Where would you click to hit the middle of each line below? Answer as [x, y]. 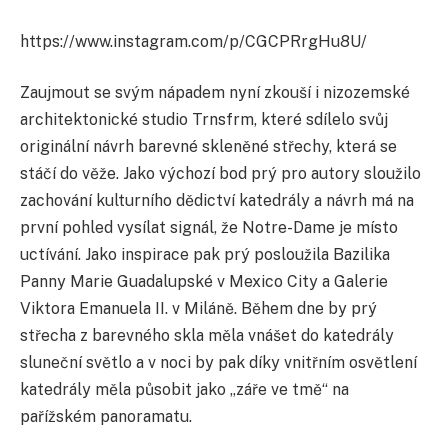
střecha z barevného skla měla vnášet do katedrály [207, 336]
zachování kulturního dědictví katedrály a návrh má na [217, 201]
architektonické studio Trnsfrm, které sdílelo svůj [204, 120]
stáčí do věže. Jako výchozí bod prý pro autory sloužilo [220, 174]
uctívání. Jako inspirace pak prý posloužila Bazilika [205, 255]
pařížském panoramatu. [106, 417]
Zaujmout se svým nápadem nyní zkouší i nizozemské [215, 93]
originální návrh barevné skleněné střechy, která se [208, 147]
